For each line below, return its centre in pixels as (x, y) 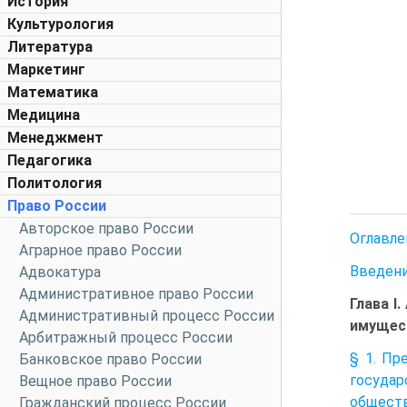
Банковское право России (110, 359)
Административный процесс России (147, 316)
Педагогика (50, 160)
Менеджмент (55, 138)
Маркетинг (46, 69)
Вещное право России (95, 381)
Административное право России (136, 294)
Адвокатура (60, 272)
